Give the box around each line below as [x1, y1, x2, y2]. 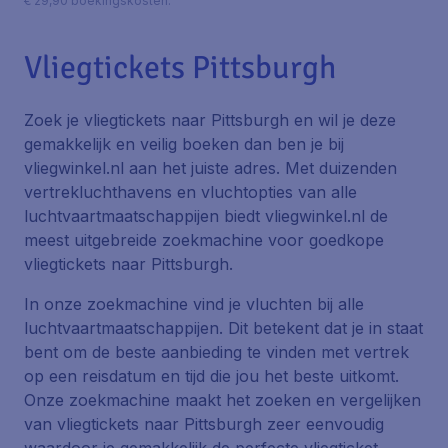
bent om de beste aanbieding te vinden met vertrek [24, 342, 409, 362]
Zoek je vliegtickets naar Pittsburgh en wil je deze [24, 110, 396, 130]
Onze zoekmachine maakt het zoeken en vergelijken [24, 390, 421, 410]
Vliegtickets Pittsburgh [24, 48, 336, 87]
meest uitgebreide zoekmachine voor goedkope [24, 230, 384, 250]
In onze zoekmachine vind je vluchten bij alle [24, 294, 364, 314]
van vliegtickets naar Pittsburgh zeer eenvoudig [24, 414, 384, 434]
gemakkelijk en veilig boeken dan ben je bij [24, 134, 344, 154]
